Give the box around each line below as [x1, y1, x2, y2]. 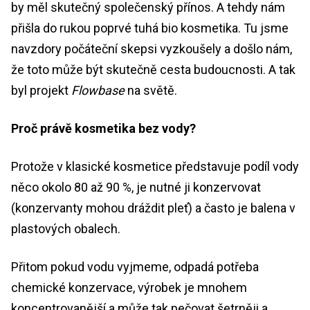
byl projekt [11, 82, 71, 98]
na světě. [125, 82, 177, 98]
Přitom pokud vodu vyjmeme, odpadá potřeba [11, 259, 259, 274]
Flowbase [71, 82, 125, 98]
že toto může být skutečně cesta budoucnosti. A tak [11, 62, 295, 77]
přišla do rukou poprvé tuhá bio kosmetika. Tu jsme [11, 20, 289, 35]
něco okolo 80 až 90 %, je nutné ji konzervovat [11, 179, 261, 194]
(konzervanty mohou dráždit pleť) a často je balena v [11, 200, 295, 215]
